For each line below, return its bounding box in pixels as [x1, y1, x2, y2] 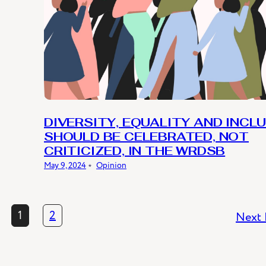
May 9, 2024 [44, 159, 86, 171]
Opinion [96, 159, 126, 171]
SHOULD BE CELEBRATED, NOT [44, 131, 249, 144]
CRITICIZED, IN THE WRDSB [44, 145, 226, 158]
